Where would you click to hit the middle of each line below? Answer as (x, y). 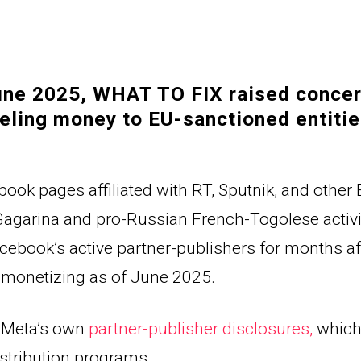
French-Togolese (255, 220)
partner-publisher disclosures (199, 329)
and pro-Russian (128, 220)
